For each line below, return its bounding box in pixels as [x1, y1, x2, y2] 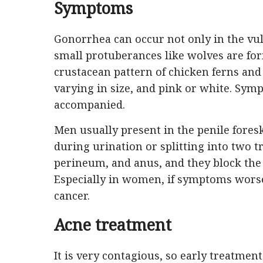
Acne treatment [54, 214, 171, 235]
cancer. [54, 188, 90, 203]
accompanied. [54, 97, 125, 112]
